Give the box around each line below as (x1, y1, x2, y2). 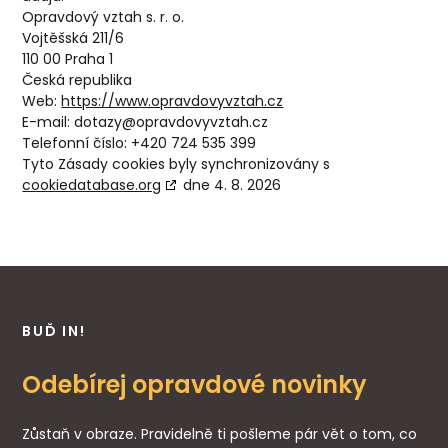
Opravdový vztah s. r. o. (22, 7, 185, 27)
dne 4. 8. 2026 (179, 175, 282, 195)
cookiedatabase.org (22, 175, 162, 195)
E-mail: (22, 112, 75, 132)
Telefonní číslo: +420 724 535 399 (22, 133, 257, 153)
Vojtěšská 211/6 (22, 28, 125, 48)
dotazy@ (74, 112, 137, 132)
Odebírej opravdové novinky (22, 368, 368, 401)
